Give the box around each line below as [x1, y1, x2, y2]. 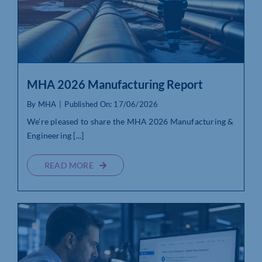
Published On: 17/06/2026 [64, 99, 158, 109]
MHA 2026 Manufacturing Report [26, 77, 203, 92]
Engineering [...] [26, 130, 84, 141]
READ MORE [44, 160, 94, 171]
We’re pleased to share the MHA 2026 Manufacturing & [26, 116, 234, 127]
